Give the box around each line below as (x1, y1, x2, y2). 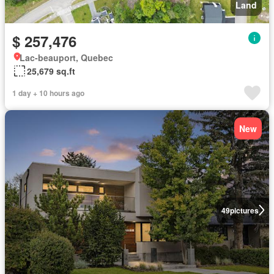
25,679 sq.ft (27, 64, 75, 77)
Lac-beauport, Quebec (20, 51, 113, 64)
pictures (229, 204, 259, 216)
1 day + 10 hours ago (12, 87, 84, 98)
